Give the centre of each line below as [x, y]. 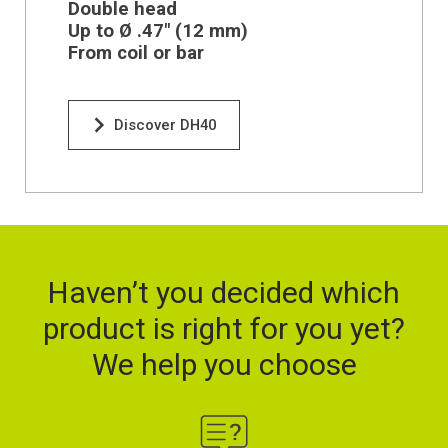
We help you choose [224, 364]
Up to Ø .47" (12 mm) [157, 31]
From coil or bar [135, 53]
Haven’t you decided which [224, 292]
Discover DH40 [164, 125]
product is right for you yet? [224, 328]
